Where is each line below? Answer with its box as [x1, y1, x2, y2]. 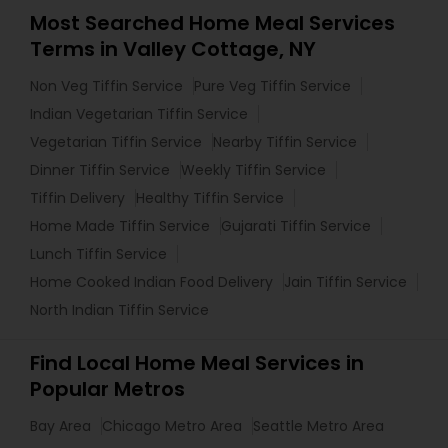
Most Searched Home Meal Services [30, 9, 395, 37]
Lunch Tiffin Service [30, 244, 167, 264]
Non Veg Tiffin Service [30, 76, 183, 96]
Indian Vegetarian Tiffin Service [30, 104, 248, 124]
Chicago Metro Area [102, 416, 242, 436]
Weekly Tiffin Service [181, 160, 326, 180]
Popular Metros [30, 375, 185, 403]
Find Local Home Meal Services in [30, 349, 364, 377]
